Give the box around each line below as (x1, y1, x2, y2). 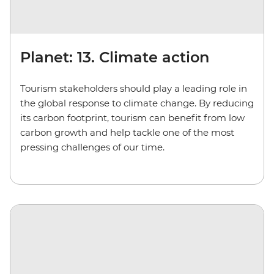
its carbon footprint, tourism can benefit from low (20, 111, 245, 124)
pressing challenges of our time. (20, 141, 165, 153)
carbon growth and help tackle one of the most (20, 126, 234, 138)
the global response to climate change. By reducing (20, 97, 254, 109)
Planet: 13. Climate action (20, 48, 209, 66)
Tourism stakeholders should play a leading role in (20, 82, 247, 94)
